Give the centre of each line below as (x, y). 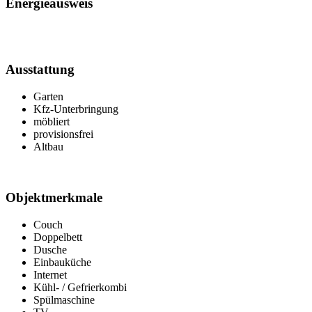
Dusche (50, 249)
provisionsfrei (63, 134)
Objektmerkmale (54, 197)
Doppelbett (58, 237)
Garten (48, 97)
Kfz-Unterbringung (76, 109)
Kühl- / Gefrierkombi (80, 287)
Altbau (48, 147)
